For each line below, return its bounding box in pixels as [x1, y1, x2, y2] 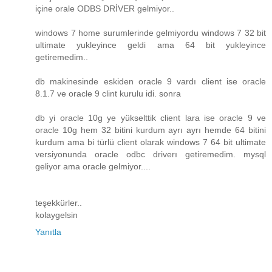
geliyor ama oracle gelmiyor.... [35, 161, 151, 172]
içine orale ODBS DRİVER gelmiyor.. [35, 4, 174, 14]
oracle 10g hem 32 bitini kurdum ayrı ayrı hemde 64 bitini [35, 125, 266, 135]
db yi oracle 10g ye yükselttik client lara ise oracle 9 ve [35, 113, 266, 123]
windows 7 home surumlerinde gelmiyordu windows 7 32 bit [35, 28, 266, 38]
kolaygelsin [35, 210, 78, 220]
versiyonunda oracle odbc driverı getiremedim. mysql [35, 149, 266, 160]
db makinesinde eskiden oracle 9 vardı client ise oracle [35, 76, 266, 87]
